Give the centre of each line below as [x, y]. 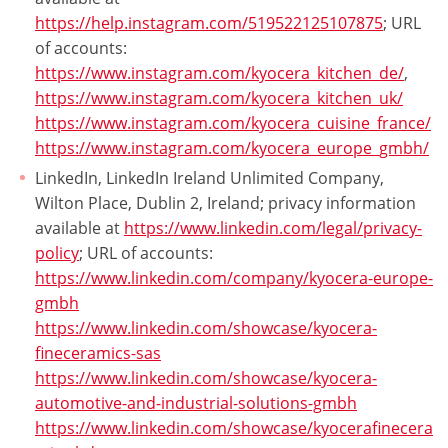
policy [57, 253]
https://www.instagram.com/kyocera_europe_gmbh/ [232, 148]
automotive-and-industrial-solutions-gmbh [196, 403]
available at [79, 228]
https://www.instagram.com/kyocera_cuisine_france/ [233, 123]
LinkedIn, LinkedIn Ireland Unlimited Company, [209, 178]
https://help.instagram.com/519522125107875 [209, 23]
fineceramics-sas [98, 353]
